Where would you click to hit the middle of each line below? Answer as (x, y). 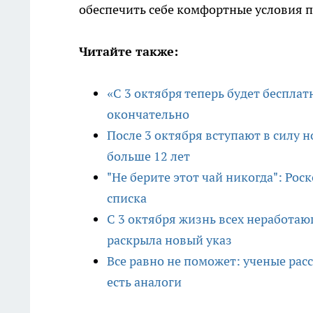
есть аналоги (144, 282)
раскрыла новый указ (169, 240)
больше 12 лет (148, 156)
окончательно (148, 115)
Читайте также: (129, 52)
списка (127, 198)
